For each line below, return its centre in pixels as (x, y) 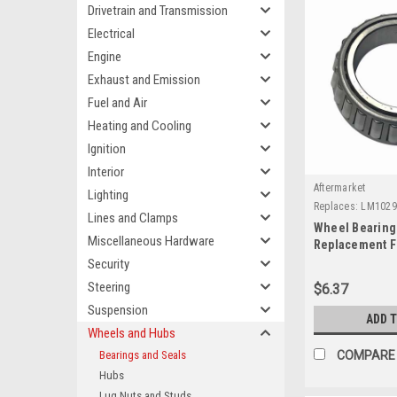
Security (109, 264)
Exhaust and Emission (144, 80)
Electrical (111, 34)
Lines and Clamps (133, 218)
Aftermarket (339, 188)
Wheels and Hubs (132, 333)
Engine (105, 57)
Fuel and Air (117, 103)
